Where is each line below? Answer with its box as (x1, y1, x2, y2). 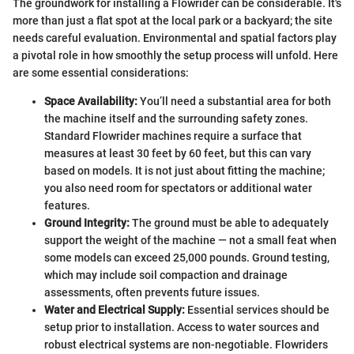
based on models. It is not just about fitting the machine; (44, 164, 325, 178)
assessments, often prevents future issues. (44, 286, 260, 299)
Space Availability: (44, 95, 137, 108)
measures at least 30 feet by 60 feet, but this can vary (44, 147, 311, 160)
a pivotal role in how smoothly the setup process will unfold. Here (13, 49, 338, 62)
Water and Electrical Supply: (44, 303, 185, 317)
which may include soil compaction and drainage (44, 269, 288, 282)
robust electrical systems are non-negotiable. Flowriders (44, 338, 328, 352)
